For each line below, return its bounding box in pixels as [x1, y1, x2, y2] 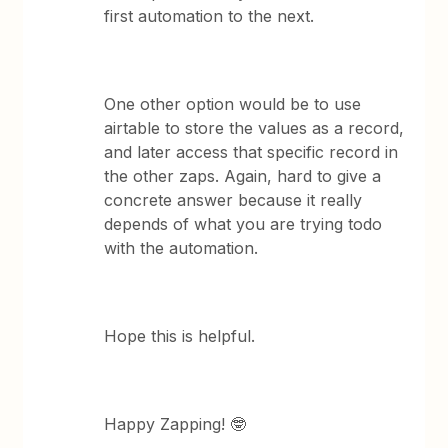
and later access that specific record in [104, 142, 399, 162]
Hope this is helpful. [104, 326, 256, 346]
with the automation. [104, 238, 259, 258]
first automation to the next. [104, 6, 315, 26]
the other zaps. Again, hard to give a [104, 166, 382, 186]
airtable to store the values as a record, [104, 118, 405, 138]
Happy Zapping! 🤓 [104, 414, 247, 434]
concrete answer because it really [104, 190, 363, 210]
